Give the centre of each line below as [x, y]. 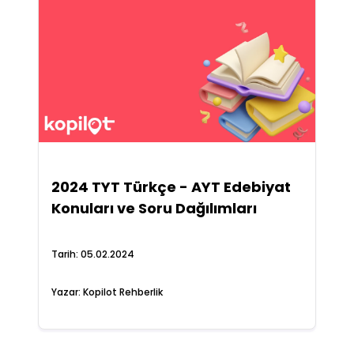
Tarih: [66, 254]
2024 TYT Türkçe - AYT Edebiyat [171, 187]
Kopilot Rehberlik [122, 292]
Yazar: [67, 292]
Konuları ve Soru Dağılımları [154, 208]
